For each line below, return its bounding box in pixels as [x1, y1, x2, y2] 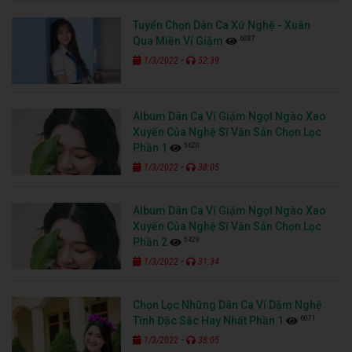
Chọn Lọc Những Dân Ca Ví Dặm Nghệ [133, 298, 323, 311]
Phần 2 [133, 235, 168, 248]
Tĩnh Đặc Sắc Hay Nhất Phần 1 [133, 313, 284, 327]
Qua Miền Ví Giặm [133, 34, 224, 47]
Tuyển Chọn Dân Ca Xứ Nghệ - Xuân [133, 18, 311, 31]
